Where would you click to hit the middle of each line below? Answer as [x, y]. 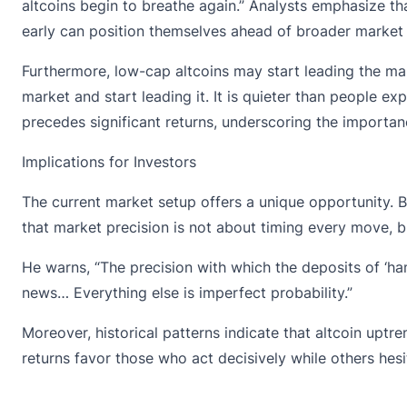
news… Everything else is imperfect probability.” [187, 292]
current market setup [124, 201]
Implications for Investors [109, 161]
